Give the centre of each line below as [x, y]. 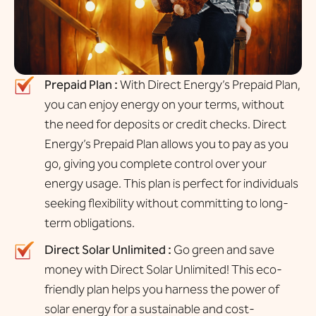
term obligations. [89, 223]
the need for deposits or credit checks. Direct [165, 124]
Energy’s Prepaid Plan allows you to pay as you [166, 144]
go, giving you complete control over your [155, 163]
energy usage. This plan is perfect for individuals [171, 183]
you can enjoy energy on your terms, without [164, 104]
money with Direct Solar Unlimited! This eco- [163, 269]
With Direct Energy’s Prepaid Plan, [209, 84]
